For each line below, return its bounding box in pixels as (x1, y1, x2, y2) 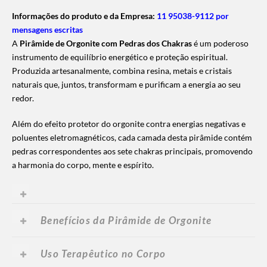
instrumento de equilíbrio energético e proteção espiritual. (12, 51, 228, 62)
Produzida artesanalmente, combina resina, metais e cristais (12, 65, 232, 76)
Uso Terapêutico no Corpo (41, 247, 166, 260)
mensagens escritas (12, 24, 83, 35)
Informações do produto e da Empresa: (12, 10, 157, 21)
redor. (12, 92, 34, 103)
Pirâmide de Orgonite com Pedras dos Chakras (20, 38, 192, 48)
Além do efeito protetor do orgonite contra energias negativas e (12, 118, 246, 129)
